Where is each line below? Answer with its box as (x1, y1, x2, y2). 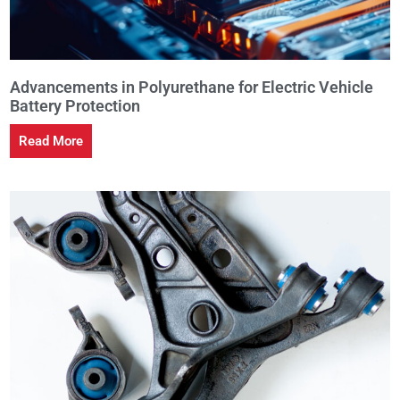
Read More (18, 133, 83, 150)
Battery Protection (9, 96, 140, 116)
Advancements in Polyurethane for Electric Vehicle (9, 78, 373, 97)
